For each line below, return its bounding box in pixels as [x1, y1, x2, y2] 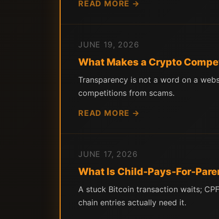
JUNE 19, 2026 [78, 40, 139, 49]
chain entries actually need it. [78, 197, 186, 207]
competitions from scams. [78, 88, 175, 98]
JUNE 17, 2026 [78, 149, 138, 159]
